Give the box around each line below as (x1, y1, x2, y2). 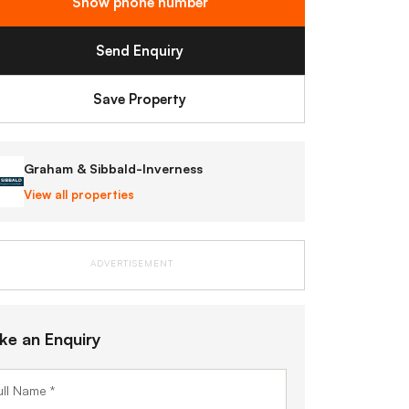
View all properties (24, 187, 134, 202)
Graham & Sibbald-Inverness (24, 161, 203, 176)
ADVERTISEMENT (89, 257, 173, 268)
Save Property (93, 90, 187, 108)
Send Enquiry (96, 42, 184, 59)
